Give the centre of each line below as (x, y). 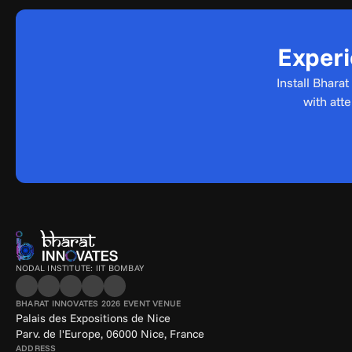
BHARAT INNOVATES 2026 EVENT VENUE (99, 303)
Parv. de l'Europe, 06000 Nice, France (110, 334)
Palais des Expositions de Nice (93, 318)
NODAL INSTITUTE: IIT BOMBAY (80, 268)
